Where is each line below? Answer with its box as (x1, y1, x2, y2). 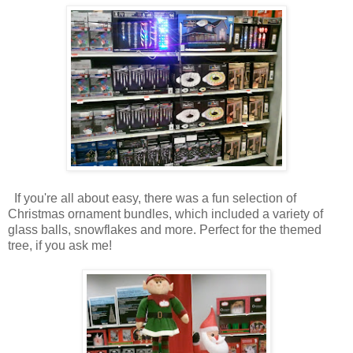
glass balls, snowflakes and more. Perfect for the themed (8, 223, 321, 237)
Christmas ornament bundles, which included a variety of (8, 207, 323, 221)
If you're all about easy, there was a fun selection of (8, 191, 296, 206)
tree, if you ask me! (8, 239, 112, 253)
